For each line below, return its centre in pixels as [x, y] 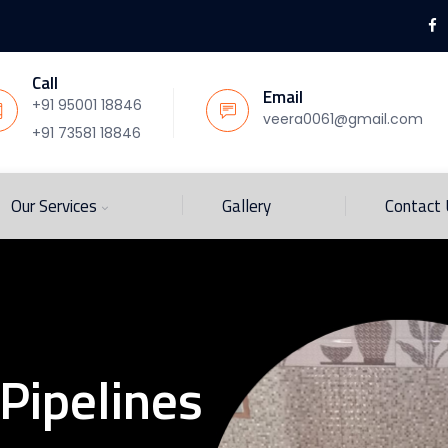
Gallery [246, 205]
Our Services [54, 205]
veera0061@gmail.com [343, 119]
